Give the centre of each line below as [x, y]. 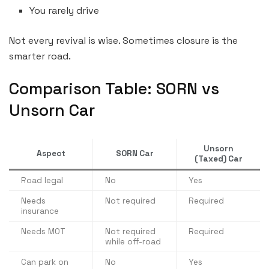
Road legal [42, 181]
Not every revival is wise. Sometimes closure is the [123, 41]
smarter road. [40, 56]
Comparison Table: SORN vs [114, 88]
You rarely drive [65, 11]
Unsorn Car [52, 110]
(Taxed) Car [218, 159]
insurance [40, 211]
